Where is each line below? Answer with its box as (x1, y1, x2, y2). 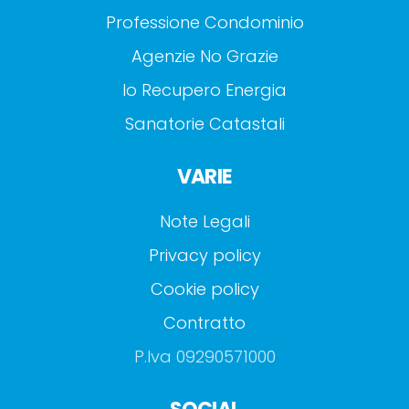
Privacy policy (148, 243, 261, 267)
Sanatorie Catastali (124, 111, 285, 135)
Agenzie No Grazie (131, 44, 278, 68)
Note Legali (159, 209, 250, 233)
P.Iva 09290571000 (133, 344, 276, 368)
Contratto (163, 310, 246, 334)
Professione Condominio (105, 10, 304, 34)
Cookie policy (150, 277, 259, 300)
